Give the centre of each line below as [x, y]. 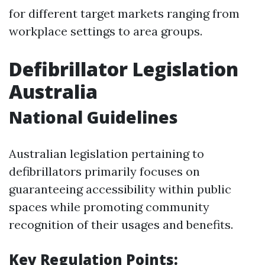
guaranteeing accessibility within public [120, 189]
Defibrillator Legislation [124, 69]
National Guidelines [93, 117]
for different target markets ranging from [124, 13]
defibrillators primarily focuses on [104, 171]
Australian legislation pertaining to [106, 153]
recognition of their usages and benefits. [121, 224]
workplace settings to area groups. [106, 31]
